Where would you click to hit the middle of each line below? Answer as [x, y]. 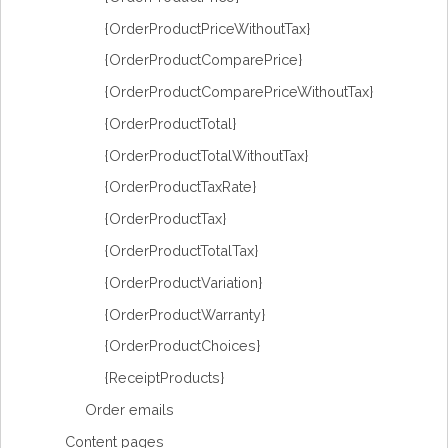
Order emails [129, 409]
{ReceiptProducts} [164, 378]
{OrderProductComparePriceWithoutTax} [239, 92]
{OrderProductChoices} [182, 346]
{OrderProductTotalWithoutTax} [206, 155]
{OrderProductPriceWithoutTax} [207, 28]
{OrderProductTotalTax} [181, 251]
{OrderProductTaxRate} [180, 187]
